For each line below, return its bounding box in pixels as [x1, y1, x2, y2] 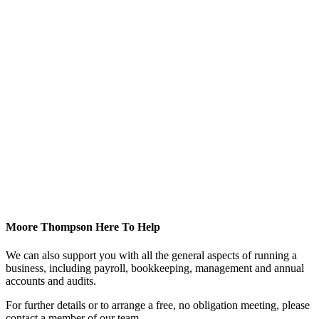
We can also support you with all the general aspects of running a [6, 249, 297, 261]
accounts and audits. [6, 274, 96, 287]
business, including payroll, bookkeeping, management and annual [6, 261, 304, 274]
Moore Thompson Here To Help [6, 221, 160, 234]
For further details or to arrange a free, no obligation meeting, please [6, 298, 310, 311]
